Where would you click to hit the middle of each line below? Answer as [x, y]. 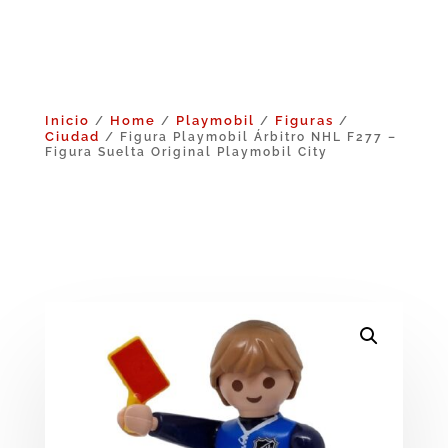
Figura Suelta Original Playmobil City [186, 151]
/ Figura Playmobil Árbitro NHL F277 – [248, 136]
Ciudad [72, 136]
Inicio [67, 120]
